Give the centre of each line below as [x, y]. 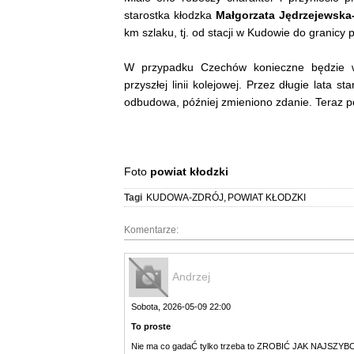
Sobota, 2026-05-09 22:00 [181, 306]
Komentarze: [151, 230]
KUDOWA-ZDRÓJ [185, 197]
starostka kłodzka [170, 15]
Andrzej [191, 276]
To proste [151, 326]
